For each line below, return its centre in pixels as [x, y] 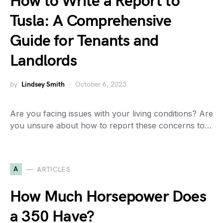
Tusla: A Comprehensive [91, 21]
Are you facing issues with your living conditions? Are [111, 114]
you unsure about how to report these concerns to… [111, 126]
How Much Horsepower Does [108, 197]
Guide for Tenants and [84, 41]
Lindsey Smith [43, 85]
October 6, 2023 [101, 85]
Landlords [43, 61]
